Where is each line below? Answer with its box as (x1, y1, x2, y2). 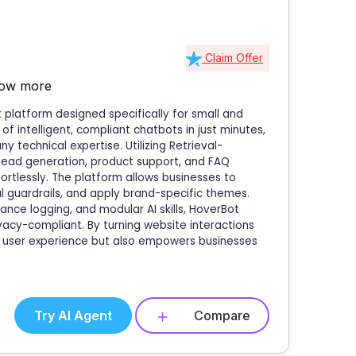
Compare (194, 307, 250, 323)
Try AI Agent (34, 307, 112, 323)
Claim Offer (202, 50, 263, 64)
